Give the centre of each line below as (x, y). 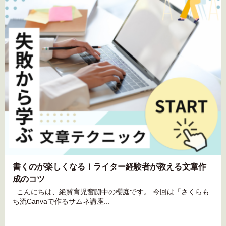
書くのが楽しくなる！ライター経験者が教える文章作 (109, 166)
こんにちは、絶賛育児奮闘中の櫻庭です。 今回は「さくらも (111, 192)
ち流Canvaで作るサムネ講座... (61, 202)
